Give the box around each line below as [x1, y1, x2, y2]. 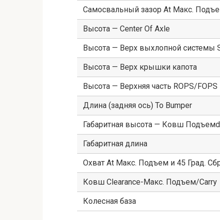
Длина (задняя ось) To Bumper [83, 101, 192, 110]
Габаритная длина [83, 139, 147, 149]
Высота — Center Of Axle [83, 24, 170, 34]
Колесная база [83, 196, 136, 206]
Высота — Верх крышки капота [83, 62, 197, 72]
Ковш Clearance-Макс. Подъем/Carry [83, 177, 217, 187]
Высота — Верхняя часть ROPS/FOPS [83, 82, 218, 91]
